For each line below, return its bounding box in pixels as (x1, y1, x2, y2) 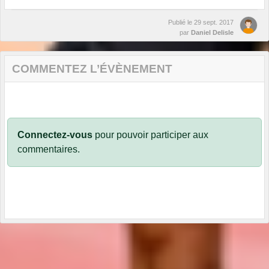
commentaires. (17, 144, 80, 155)
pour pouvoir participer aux (92, 130, 208, 141)
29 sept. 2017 (194, 19, 234, 26)
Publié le (168, 19, 194, 26)
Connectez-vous (17, 130, 92, 141)
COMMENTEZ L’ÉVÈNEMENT (12, 62, 172, 76)
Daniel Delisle (191, 29, 234, 37)
